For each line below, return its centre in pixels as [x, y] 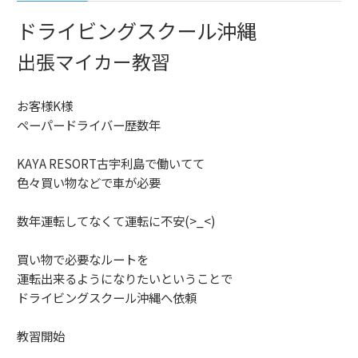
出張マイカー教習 [93, 62]
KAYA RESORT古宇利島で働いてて [111, 163]
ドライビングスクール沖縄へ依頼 [107, 298]
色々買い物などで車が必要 [89, 183]
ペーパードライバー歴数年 [89, 125]
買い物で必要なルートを [83, 259]
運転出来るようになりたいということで [125, 278]
